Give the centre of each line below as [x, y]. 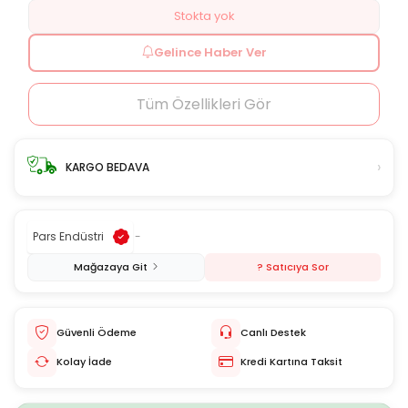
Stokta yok [204, 15]
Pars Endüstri [68, 237]
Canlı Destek [273, 333]
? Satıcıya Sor [293, 266]
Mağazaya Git [110, 266]
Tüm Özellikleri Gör [204, 104]
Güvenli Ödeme [97, 333]
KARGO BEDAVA [107, 167]
